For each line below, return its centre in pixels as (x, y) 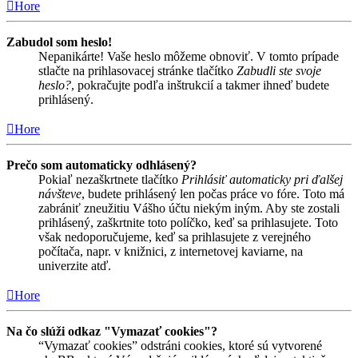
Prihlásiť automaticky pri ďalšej (262, 180)
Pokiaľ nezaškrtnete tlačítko (110, 180)
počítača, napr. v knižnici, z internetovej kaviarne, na (171, 252)
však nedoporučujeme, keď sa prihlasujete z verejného (175, 237)
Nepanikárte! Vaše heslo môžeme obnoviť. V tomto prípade (189, 57)
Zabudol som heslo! (59, 42)
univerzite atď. (75, 266)
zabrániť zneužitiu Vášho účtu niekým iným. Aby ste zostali (189, 209)
